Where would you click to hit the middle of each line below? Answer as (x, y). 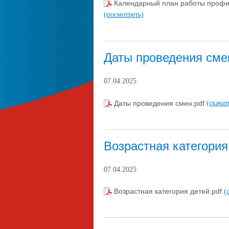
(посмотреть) (124, 14)
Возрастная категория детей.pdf (169, 191)
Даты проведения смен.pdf (160, 103)
